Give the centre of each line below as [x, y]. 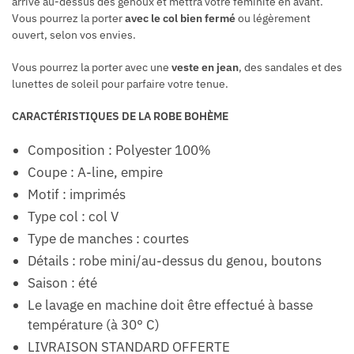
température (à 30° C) [94, 324]
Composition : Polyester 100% [119, 150]
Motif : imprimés [77, 194]
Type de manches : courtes [110, 238]
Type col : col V [75, 216]
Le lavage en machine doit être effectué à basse [170, 305]
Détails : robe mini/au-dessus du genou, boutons [176, 260]
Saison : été [62, 282]
